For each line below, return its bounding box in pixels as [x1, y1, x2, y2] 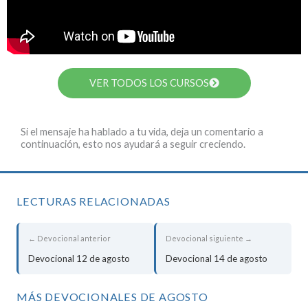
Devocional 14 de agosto [166, 253, 267, 265]
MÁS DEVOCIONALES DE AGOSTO [16, 290, 208, 304]
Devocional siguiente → [166, 234, 252, 243]
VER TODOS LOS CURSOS [89, 77, 209, 89]
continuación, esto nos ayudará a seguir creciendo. [21, 138, 245, 151]
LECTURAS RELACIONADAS [16, 195, 170, 208]
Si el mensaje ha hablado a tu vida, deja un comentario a [21, 126, 263, 138]
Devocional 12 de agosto [28, 253, 130, 265]
